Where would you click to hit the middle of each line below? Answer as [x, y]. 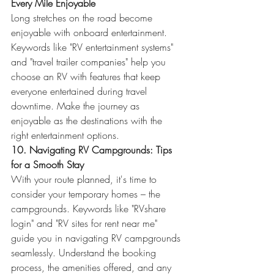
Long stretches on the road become [83, 18]
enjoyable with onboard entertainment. [91, 32]
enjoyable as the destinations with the [88, 120]
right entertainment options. [65, 135]
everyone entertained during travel [80, 91]
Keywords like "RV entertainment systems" [94, 47]
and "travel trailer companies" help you [90, 62]
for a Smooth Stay [47, 165]
